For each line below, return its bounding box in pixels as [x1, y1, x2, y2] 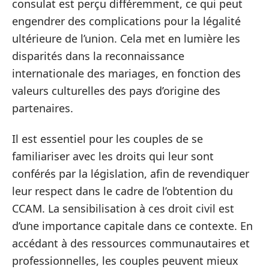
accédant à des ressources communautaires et [12, 236, 250, 250]
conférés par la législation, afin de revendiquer [12, 166, 249, 181]
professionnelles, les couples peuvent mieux [12, 253, 238, 268]
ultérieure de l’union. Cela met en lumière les [12, 31, 240, 46]
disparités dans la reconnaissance [12, 48, 184, 63]
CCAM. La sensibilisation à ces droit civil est [12, 201, 234, 216]
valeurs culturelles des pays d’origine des [12, 83, 220, 98]
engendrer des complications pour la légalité [12, 13, 241, 28]
